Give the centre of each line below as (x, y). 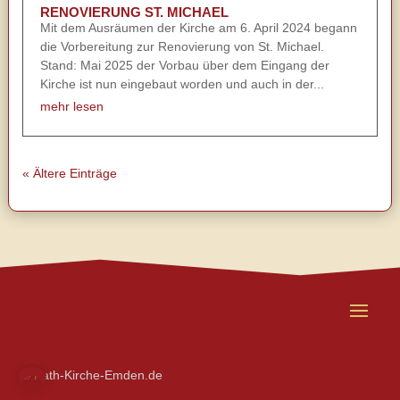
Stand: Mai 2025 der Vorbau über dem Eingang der (184, 65)
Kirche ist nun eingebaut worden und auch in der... (182, 83)
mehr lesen (71, 106)
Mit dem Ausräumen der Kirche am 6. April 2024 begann (198, 27)
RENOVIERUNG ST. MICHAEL (134, 12)
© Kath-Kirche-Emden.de (92, 375)
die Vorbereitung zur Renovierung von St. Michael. (182, 46)
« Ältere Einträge (69, 173)
